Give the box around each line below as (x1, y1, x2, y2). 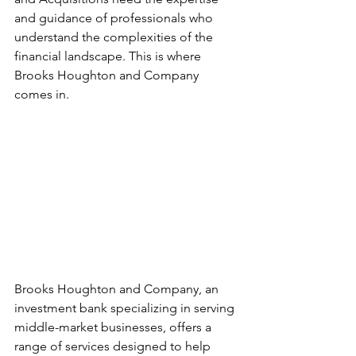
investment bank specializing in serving (14, 300, 238, 315)
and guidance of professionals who (14, 10, 216, 25)
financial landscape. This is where (14, 48, 204, 64)
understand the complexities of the (14, 29, 216, 44)
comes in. (14, 87, 69, 102)
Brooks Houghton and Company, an (14, 281, 222, 296)
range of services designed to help (14, 338, 214, 354)
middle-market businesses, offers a (14, 319, 215, 335)
